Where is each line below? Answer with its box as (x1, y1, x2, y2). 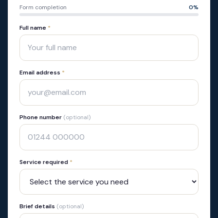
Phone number (19, 113, 63, 121)
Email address (19, 69, 62, 76)
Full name (19, 24, 48, 32)
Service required (19, 158, 70, 166)
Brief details (19, 202, 56, 210)
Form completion (19, 3, 67, 11)
